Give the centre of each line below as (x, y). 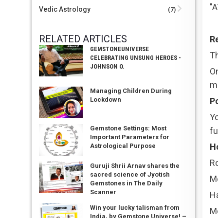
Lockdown (105, 100)
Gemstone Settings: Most (128, 128)
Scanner (103, 192)
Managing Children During (131, 91)
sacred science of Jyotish (130, 174)
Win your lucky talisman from (135, 208)
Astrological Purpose (123, 146)
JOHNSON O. (107, 66)
